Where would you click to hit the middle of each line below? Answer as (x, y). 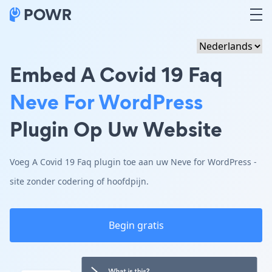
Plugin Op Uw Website (116, 129)
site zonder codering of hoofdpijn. (79, 181)
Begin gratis (136, 225)
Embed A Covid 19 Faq (116, 74)
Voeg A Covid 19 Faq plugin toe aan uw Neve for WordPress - (133, 162)
